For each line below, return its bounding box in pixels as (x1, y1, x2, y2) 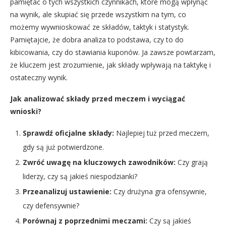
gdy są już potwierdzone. (23, 142, 104, 152)
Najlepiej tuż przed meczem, (114, 128, 209, 138)
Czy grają (176, 157, 208, 167)
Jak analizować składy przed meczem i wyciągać (10, 93, 185, 103)
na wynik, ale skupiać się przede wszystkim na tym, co (10, 9, 186, 19)
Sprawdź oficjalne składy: (23, 128, 114, 138)
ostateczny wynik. (10, 72, 68, 82)
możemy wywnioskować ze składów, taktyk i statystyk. (10, 22, 189, 32)
